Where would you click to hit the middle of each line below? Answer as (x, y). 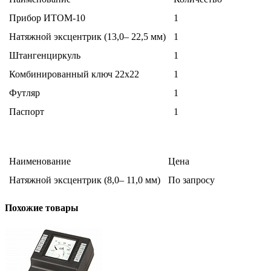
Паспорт (27, 112)
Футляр (24, 93)
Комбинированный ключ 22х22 (74, 74)
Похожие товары (42, 208)
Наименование (40, 162)
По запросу (191, 180)
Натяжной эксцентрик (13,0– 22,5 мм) (87, 37)
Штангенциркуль (45, 56)
